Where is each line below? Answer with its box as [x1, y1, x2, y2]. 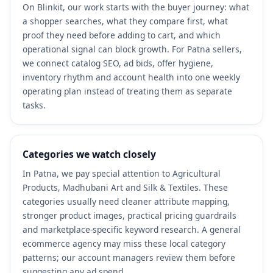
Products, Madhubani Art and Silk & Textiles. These [23, 181, 228, 193]
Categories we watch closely [23, 147, 156, 161]
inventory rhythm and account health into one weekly [23, 71, 240, 83]
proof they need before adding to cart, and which [23, 29, 221, 41]
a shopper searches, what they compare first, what [23, 15, 228, 27]
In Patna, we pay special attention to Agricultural [23, 167, 221, 179]
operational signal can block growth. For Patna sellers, [23, 43, 242, 55]
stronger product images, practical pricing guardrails [23, 209, 236, 221]
